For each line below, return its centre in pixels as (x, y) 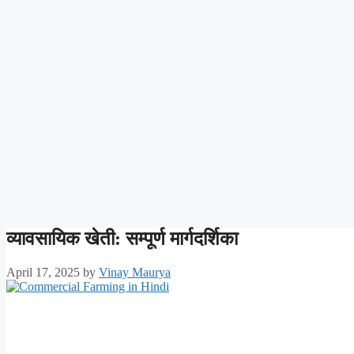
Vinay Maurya (135, 272)
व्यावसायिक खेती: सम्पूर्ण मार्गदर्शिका (122, 239)
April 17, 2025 (43, 272)
